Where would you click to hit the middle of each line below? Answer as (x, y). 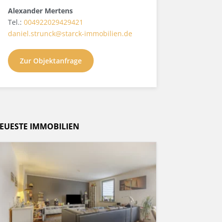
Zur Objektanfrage (51, 60)
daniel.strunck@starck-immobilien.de (70, 33)
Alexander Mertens (40, 10)
